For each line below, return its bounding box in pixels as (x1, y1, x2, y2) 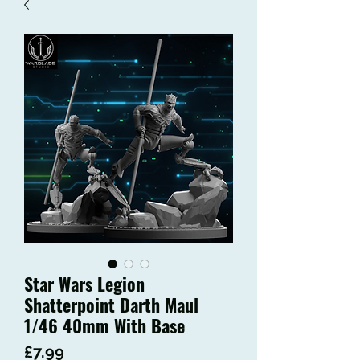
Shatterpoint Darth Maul (24, 292, 198, 318)
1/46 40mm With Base (24, 313, 185, 339)
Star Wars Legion (24, 271, 145, 297)
